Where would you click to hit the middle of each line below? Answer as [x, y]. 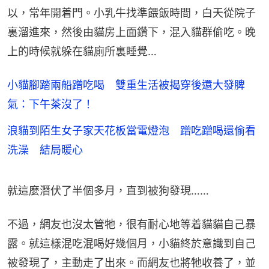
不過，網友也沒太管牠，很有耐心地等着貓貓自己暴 [131, 224]
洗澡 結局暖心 [45, 150]
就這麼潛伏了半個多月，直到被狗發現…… [108, 190]
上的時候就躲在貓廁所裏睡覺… [82, 51]
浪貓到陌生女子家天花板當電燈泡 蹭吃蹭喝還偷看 [131, 130]
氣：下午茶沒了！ [50, 104]
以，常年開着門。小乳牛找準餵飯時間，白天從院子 [131, 13]
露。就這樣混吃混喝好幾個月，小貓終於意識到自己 [131, 243]
